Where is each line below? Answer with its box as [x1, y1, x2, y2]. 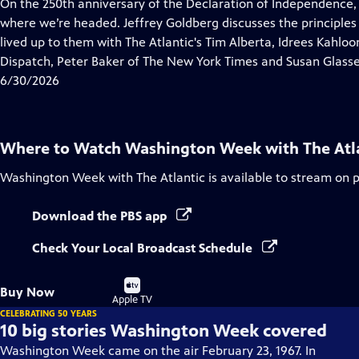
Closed [120, 14, 159, 30]
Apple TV [112, 293, 152, 306]
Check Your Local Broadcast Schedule [32, 240, 256, 256]
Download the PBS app [32, 208, 170, 224]
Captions [120, 34, 171, 49]
